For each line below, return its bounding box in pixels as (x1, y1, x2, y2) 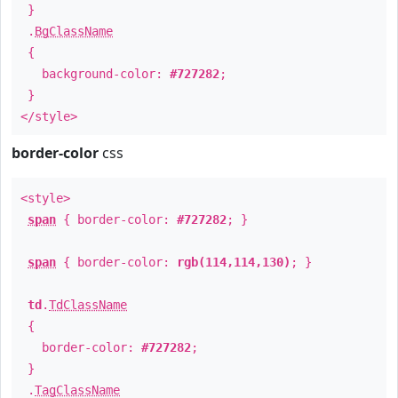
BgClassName (35, 24, 113, 38)
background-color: (20, 67, 170, 81)
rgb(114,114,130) (177, 255, 291, 269)
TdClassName (49, 298, 127, 312)
